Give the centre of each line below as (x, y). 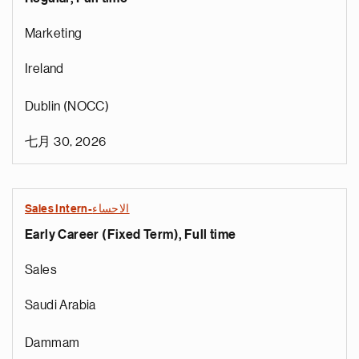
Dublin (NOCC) (67, 107)
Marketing (54, 34)
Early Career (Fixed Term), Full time (131, 235)
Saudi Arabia (61, 305)
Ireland (44, 69)
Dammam (52, 343)
